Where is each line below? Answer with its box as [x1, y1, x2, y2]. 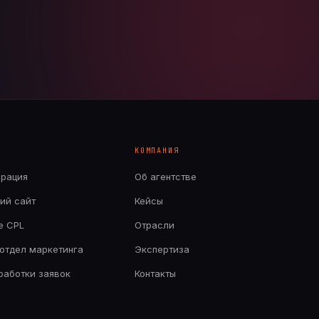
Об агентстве [135, 171, 197, 182]
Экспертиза [135, 244, 189, 255]
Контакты [135, 268, 176, 279]
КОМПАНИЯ [135, 146, 179, 155]
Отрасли [135, 219, 174, 231]
